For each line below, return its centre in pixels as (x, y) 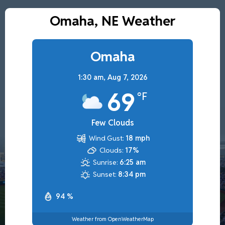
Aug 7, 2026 (127, 77)
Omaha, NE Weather (113, 21)
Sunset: (105, 174)
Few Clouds (113, 123)
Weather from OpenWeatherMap (113, 219)
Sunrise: (106, 162)
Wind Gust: (107, 138)
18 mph (138, 138)
